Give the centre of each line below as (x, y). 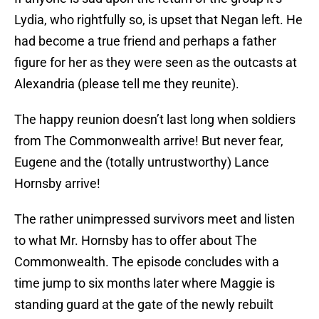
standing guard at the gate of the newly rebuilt (144, 305)
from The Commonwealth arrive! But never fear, (149, 141)
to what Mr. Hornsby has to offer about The (136, 241)
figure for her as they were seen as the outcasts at (156, 63)
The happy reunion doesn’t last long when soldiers (155, 120)
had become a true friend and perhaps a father (145, 41)
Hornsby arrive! (57, 184)
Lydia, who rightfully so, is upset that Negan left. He (158, 20)
